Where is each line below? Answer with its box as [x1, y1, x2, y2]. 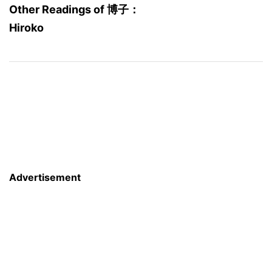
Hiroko [9, 21, 44, 34]
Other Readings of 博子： [9, 3, 140, 16]
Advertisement [9, 171, 81, 183]
